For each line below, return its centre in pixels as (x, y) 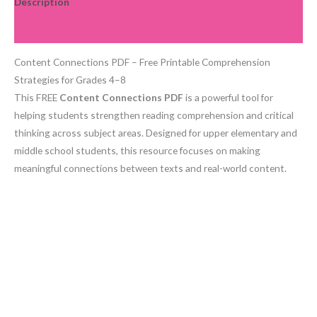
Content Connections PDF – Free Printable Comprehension (142, 62)
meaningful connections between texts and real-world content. (150, 168)
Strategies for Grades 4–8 (70, 79)
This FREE (37, 97)
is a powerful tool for (228, 97)
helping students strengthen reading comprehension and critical (154, 115)
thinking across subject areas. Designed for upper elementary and (156, 132)
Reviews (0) (40, 30)
